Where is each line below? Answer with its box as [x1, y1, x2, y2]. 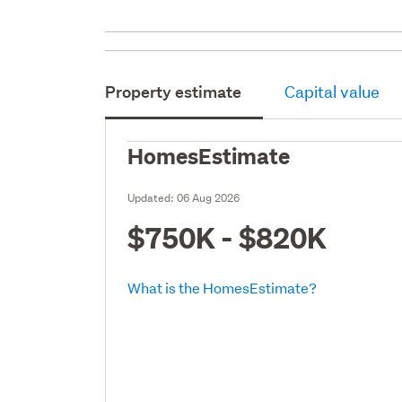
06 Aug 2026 [177, 189, 240, 205]
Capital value [284, 81, 380, 102]
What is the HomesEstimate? [127, 277, 318, 297]
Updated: [127, 189, 178, 205]
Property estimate [105, 81, 242, 102]
